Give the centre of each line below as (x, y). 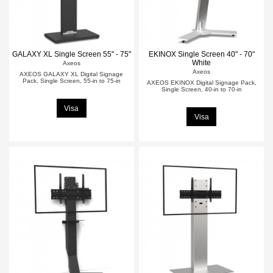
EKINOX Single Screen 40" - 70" (201, 54)
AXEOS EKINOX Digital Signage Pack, (201, 83)
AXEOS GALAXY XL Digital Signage (72, 74)
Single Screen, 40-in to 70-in (201, 90)
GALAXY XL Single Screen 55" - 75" (71, 54)
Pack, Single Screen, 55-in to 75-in (71, 81)
